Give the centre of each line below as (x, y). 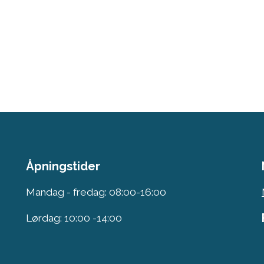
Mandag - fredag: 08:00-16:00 (96, 192)
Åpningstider (63, 166)
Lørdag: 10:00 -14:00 (74, 218)
